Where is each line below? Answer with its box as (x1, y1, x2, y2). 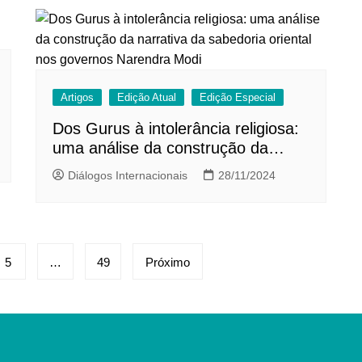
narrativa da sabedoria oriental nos (53, 158, 301, 177)
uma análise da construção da (53, 139, 268, 158)
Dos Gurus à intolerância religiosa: (53, 120, 299, 138)
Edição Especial (200, 91, 276, 104)
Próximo (145, 255, 190, 270)
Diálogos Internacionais (68, 169, 187, 183)
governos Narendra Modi (53, 178, 230, 196)
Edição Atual (117, 91, 176, 104)
